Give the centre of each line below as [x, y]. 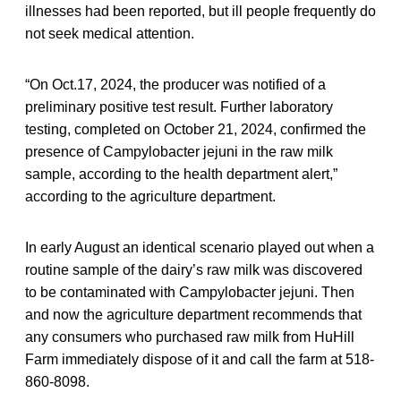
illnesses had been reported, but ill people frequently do [200, 12]
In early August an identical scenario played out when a [200, 248]
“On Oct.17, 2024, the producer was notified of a [175, 85]
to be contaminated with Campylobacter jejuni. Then [190, 293]
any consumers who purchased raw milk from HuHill [190, 337]
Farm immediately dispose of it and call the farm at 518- [200, 360]
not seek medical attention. [110, 34]
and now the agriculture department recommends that [193, 315]
